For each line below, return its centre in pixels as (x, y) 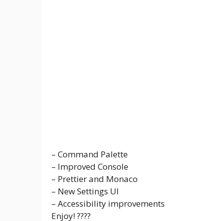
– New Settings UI (85, 191)
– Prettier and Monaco (94, 179)
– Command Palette (90, 154)
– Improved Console (90, 167)
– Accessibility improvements (108, 204)
